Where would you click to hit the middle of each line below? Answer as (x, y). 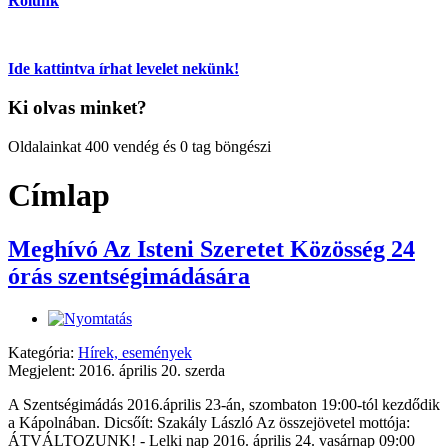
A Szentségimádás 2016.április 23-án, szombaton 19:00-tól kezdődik (224, 404)
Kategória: (43, 352)
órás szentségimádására (129, 275)
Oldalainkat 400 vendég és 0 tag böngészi (139, 146)
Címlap (59, 195)
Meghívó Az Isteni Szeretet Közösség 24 (211, 248)
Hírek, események (135, 352)
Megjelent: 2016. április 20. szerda (116, 370)
